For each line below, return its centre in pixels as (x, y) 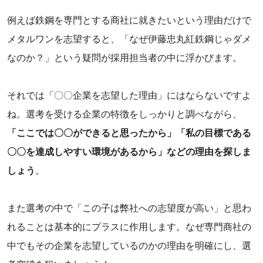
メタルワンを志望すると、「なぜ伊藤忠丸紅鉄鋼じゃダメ (129, 39)
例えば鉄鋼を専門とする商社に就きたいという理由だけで (129, 21)
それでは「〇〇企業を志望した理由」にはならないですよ (129, 96)
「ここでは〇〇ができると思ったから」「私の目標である (129, 133)
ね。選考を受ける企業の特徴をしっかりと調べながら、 (124, 114)
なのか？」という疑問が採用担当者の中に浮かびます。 (124, 58)
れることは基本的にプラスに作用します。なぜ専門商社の (129, 227)
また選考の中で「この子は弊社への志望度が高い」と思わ (129, 208)
